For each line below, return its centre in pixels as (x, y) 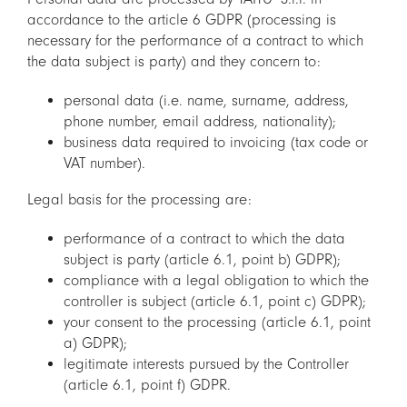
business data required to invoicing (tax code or (216, 143)
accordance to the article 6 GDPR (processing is (182, 20)
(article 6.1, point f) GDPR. (147, 385)
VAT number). (104, 164)
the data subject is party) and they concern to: (174, 62)
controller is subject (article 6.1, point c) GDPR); (215, 302)
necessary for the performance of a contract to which (195, 41)
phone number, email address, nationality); (200, 122)
